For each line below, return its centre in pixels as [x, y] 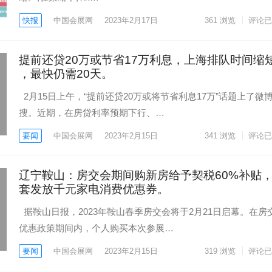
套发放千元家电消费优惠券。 [94, 189]
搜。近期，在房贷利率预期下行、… [92, 113]
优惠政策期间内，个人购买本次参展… [96, 228]
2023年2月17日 [131, 20]
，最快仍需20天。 [66, 74]
